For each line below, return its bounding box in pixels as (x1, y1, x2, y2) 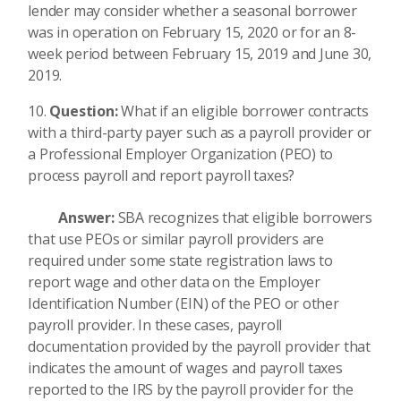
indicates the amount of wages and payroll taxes (28, 357, 343, 378)
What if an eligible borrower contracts (121, 101, 369, 121)
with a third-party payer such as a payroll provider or (28, 123, 372, 142)
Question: (49, 101, 122, 121)
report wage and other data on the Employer (28, 271, 320, 292)
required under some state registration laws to (28, 250, 334, 270)
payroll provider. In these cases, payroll (28, 314, 283, 335)
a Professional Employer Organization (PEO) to (28, 144, 334, 164)
